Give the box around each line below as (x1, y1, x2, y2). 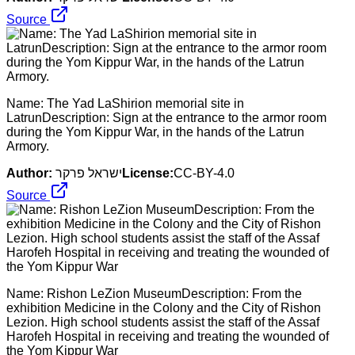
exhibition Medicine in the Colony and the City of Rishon (6, 300, 321, 315)
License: (122, 166, 174, 180)
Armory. (6, 139, 49, 153)
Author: (6, 166, 52, 180)
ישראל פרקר (55, 166, 122, 180)
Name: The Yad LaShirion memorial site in (6, 96, 244, 110)
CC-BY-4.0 (174, 166, 235, 180)
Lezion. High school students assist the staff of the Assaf (6, 315, 319, 329)
